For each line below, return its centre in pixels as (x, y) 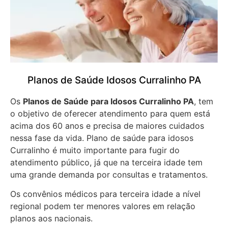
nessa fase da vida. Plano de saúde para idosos (102, 138)
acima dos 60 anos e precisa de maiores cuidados (107, 125)
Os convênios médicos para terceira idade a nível (105, 194)
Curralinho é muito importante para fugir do (95, 150)
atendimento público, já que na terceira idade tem (106, 162)
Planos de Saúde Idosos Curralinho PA (114, 80)
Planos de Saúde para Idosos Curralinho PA (108, 101)
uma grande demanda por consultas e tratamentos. (110, 174)
